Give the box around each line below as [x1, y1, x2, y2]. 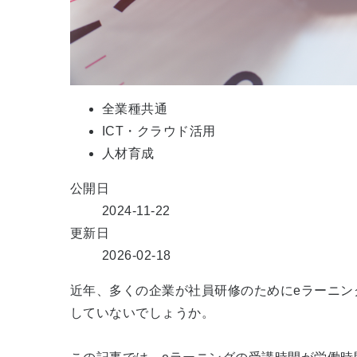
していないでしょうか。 [70, 305, 215, 320]
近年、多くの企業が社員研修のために [70, 283, 294, 297]
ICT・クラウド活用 [102, 124, 216, 138]
